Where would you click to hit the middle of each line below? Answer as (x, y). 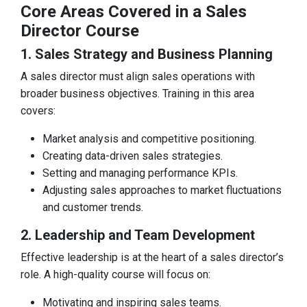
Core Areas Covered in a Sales (134, 12)
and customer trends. (93, 207)
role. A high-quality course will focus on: (115, 274)
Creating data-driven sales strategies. (133, 156)
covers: (38, 111)
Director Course (80, 31)
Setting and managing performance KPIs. (140, 173)
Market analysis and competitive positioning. (149, 139)
